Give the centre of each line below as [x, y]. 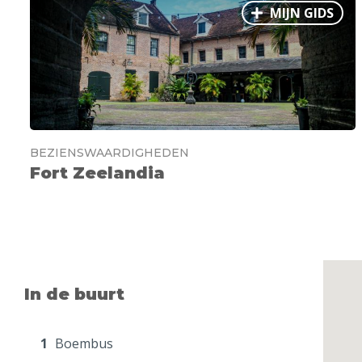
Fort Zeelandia [97, 173]
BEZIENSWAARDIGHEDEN [109, 152]
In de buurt [74, 294]
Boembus [82, 344]
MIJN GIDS [301, 13]
